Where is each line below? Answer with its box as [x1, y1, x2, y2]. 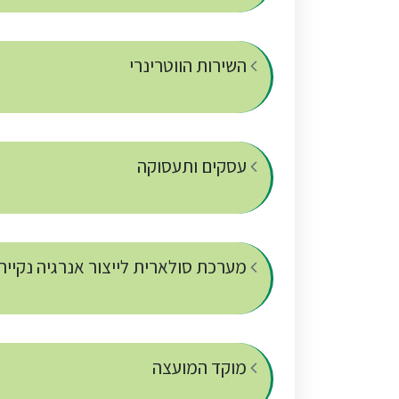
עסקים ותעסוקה [137, 154, 250, 179]
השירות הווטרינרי [129, 53, 250, 78]
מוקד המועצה [152, 355, 250, 380]
